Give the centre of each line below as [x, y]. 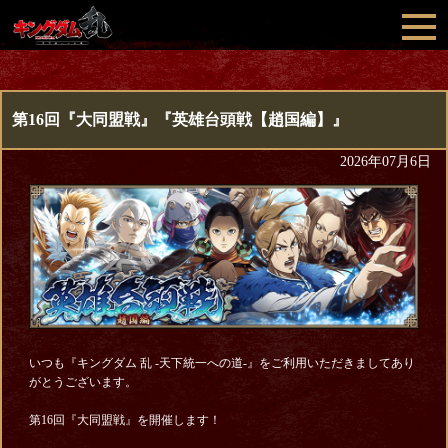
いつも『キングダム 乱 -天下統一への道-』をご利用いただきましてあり [221, 362]
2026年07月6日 [385, 161]
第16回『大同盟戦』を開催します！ [124, 419]
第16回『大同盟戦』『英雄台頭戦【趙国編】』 [180, 119]
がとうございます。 [82, 381]
